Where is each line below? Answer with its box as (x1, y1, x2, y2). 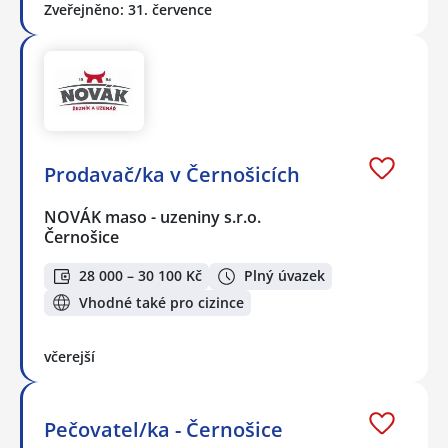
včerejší (44, 347, 95, 367)
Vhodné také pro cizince (79, 292, 244, 312)
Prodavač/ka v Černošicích (44, 160, 300, 188)
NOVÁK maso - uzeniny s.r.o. (44, 205, 263, 228)
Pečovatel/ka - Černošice (44, 416, 283, 444)
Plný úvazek (244, 266, 325, 286)
